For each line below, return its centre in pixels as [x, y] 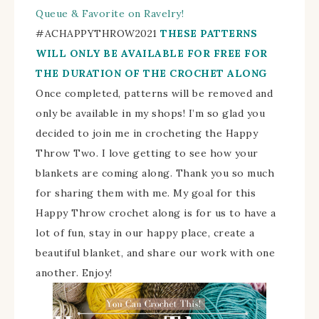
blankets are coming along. [104, 173]
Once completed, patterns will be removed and [154, 93]
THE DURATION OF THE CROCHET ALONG [151, 73]
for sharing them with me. [103, 193]
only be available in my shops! [110, 113]
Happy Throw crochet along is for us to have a [156, 213]
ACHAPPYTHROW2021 [101, 33]
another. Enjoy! [74, 272]
